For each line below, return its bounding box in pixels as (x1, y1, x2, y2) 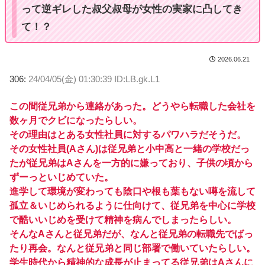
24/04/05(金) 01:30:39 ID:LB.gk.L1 (28, 74, 160, 85)
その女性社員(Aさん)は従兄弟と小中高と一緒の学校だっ (9, 144, 250, 154)
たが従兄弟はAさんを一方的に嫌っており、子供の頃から (9, 158, 253, 169)
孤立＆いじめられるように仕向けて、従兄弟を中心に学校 (9, 201, 256, 211)
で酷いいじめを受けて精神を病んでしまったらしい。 (9, 215, 237, 225)
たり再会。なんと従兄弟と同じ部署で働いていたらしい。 (9, 243, 256, 254)
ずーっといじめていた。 (9, 172, 114, 183)
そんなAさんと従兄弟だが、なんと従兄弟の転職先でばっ (9, 229, 253, 240)
